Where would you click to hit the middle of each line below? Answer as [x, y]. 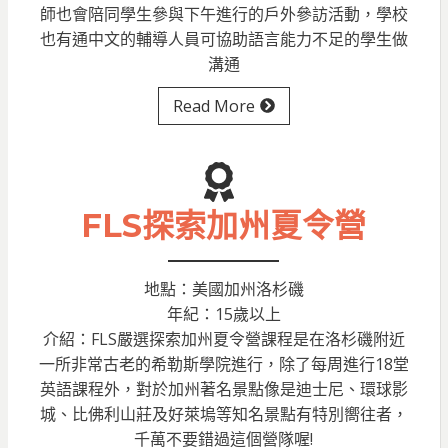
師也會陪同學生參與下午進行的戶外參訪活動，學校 [223, 14]
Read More [213, 106]
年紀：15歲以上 [223, 314]
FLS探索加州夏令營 [223, 226]
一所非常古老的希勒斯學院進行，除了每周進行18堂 [223, 364]
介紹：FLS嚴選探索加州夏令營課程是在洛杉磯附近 [223, 339]
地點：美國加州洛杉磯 [223, 289]
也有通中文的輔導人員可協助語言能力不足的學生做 [223, 39]
